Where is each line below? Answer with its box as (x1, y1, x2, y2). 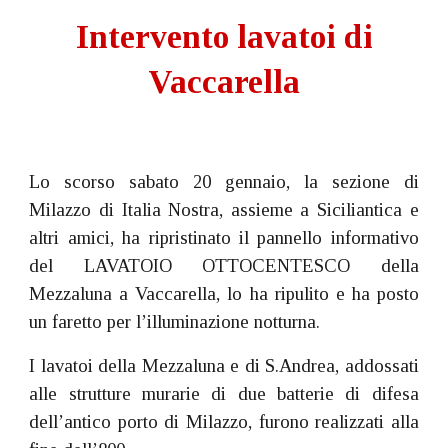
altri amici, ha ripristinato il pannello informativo (29, 227, 419, 248)
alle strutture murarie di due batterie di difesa (29, 383, 419, 404)
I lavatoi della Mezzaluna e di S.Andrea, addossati (29, 355, 419, 376)
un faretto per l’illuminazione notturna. (29, 311, 321, 332)
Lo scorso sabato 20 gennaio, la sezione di (29, 171, 419, 192)
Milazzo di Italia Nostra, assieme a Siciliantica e (29, 199, 419, 220)
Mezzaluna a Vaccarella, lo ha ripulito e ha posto (29, 283, 419, 304)
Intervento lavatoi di (75, 18, 373, 55)
